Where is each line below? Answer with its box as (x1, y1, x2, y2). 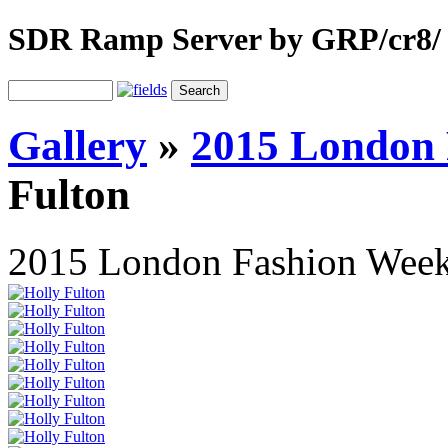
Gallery (8, 121, 147, 169)
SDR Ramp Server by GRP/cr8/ (8, 21, 441, 58)
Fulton (8, 170, 130, 218)
